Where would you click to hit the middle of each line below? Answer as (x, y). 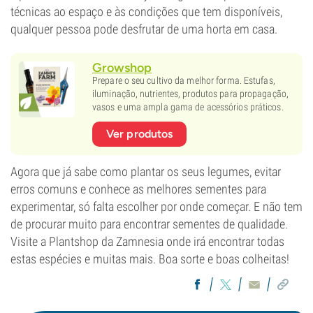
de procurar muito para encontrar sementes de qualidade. (149, 224)
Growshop (122, 68)
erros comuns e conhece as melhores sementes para (138, 189)
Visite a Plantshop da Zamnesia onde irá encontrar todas (147, 242)
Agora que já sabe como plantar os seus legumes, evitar (146, 172)
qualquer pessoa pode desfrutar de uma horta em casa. (144, 29)
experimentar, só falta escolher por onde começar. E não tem (156, 207)
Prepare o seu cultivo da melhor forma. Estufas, (184, 81)
